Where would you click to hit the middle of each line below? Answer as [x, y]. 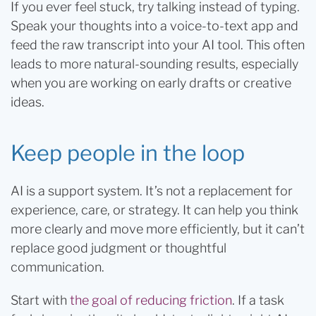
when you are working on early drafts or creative [151, 83]
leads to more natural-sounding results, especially [154, 64]
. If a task [258, 300]
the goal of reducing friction [151, 300]
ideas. [28, 102]
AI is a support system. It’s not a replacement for [152, 191]
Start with [40, 300]
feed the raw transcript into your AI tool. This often [158, 45]
